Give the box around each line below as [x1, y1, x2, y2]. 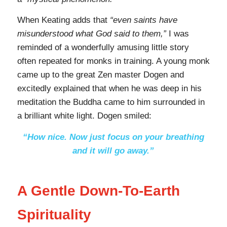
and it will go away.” [72, 145, 155, 156]
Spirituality [17, 206, 91, 222]
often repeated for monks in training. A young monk [17, 56, 210, 66]
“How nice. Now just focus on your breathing [22, 132, 204, 142]
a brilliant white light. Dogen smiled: [17, 111, 152, 121]
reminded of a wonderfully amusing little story [17, 43, 189, 53]
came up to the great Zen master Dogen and [17, 70, 184, 80]
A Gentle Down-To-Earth [17, 182, 180, 199]
